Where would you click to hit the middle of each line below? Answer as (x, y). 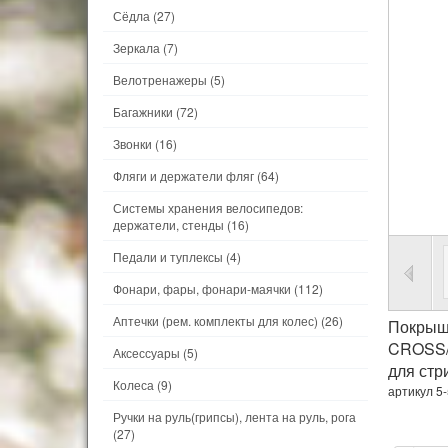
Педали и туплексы (168, 256)
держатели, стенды (168, 224)
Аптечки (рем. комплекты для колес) (215, 320)
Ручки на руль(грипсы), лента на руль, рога (234, 416)
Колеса (133, 384)
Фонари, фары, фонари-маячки (202, 288)
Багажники (144, 111)
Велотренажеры (160, 79)
